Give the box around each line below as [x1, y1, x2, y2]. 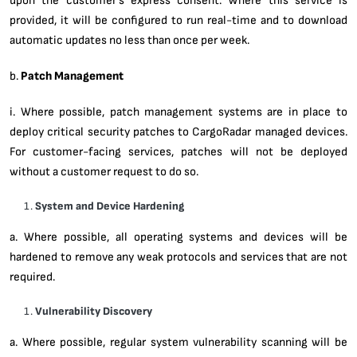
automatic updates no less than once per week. [10, 32, 249, 47]
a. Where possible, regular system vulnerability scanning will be [10, 334, 347, 349]
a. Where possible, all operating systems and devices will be [10, 229, 347, 244]
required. [10, 269, 55, 284]
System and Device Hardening [35, 198, 184, 213]
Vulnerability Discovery [35, 304, 152, 318]
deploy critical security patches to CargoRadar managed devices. [10, 124, 347, 139]
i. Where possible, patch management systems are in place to [10, 104, 347, 119]
